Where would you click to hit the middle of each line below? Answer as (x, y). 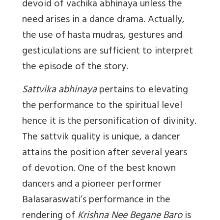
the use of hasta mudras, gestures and (102, 36)
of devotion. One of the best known (99, 169)
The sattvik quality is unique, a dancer (101, 137)
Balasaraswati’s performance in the (96, 200)
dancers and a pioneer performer (92, 185)
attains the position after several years (105, 153)
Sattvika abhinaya (59, 90)
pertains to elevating (142, 90)
